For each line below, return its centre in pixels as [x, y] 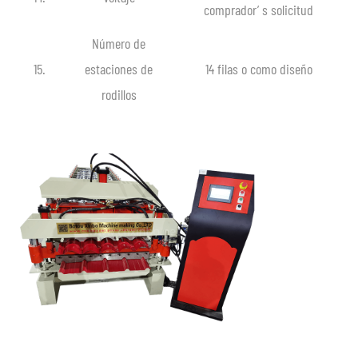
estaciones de [119, 68]
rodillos [119, 94]
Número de [119, 43]
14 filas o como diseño [259, 68]
